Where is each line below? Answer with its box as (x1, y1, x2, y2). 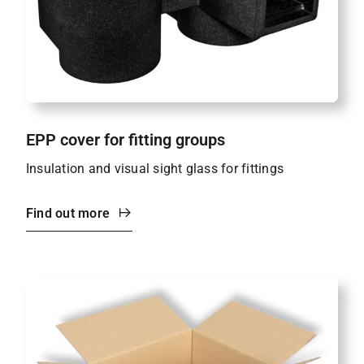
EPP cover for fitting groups (26, 129, 225, 149)
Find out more (26, 205, 110, 221)
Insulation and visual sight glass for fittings (26, 160, 284, 176)
